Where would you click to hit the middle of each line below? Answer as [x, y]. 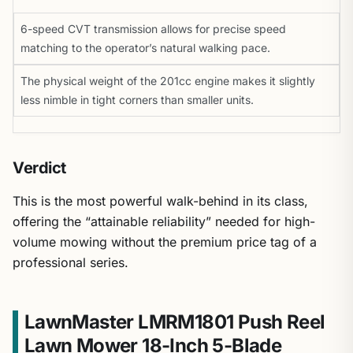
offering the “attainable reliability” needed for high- [164, 221]
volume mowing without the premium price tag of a [165, 242]
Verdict [39, 168]
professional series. [71, 262]
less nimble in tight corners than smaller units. [137, 100]
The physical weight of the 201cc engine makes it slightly [168, 81]
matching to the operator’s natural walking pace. [145, 48]
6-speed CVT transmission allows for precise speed [153, 29]
